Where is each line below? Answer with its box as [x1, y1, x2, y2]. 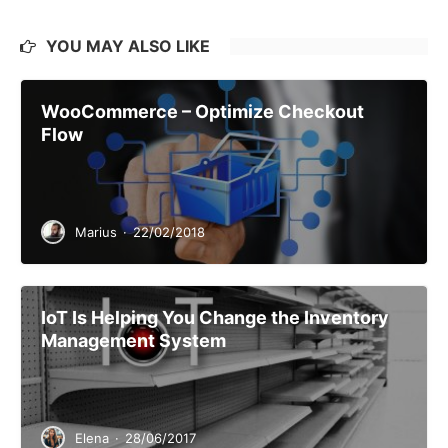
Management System [41, 330, 226, 352]
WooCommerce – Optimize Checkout [41, 101, 364, 123]
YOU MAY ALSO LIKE [46, 36, 210, 57]
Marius [75, 224, 117, 241]
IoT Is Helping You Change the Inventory [41, 307, 389, 329]
